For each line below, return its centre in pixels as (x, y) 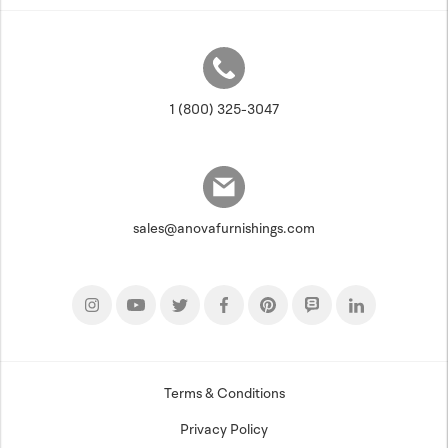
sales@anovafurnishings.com (224, 228)
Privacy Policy (224, 429)
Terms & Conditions (224, 393)
